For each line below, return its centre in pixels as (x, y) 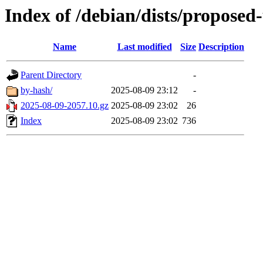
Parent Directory (51, 75)
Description (221, 47)
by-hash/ (36, 90)
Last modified (144, 47)
